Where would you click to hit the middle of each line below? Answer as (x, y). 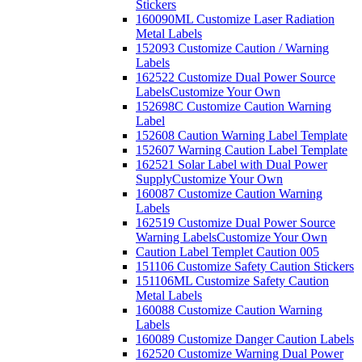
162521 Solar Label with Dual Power (232, 164)
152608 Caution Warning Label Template (242, 135)
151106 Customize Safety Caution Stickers (245, 266)
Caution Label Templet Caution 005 (227, 252)
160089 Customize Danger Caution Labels (245, 339)
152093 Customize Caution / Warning (232, 48)
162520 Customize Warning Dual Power (240, 354)
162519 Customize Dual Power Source (236, 223)
